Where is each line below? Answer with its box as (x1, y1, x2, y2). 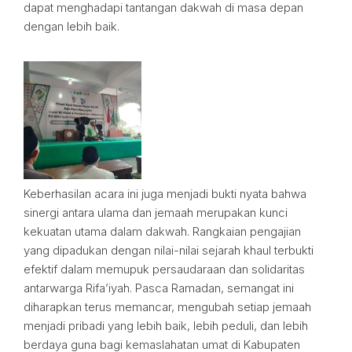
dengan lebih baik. (24, 19, 119, 34)
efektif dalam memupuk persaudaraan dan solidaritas (24, 262, 305, 277)
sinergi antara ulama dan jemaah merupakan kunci (24, 205, 288, 220)
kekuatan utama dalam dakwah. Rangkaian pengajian (24, 224, 301, 239)
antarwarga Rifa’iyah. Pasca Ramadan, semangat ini (24, 280, 294, 295)
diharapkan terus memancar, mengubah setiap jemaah (24, 299, 311, 314)
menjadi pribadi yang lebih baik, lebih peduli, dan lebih (24, 318, 308, 333)
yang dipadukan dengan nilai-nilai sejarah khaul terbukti (24, 243, 313, 258)
